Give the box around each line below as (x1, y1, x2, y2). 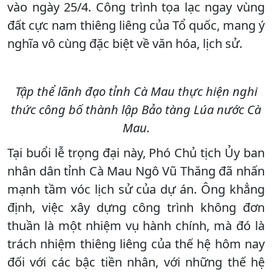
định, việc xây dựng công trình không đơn (7, 199, 265, 216)
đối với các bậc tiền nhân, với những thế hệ (7, 253, 265, 270)
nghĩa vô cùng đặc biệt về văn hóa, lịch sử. (7, 35, 242, 52)
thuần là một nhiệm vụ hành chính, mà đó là (7, 217, 265, 234)
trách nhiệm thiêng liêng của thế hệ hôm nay (7, 235, 265, 252)
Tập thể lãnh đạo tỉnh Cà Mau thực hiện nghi (15, 83, 257, 100)
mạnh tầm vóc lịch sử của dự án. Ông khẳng (7, 180, 265, 197)
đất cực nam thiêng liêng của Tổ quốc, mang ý (7, 16, 265, 33)
